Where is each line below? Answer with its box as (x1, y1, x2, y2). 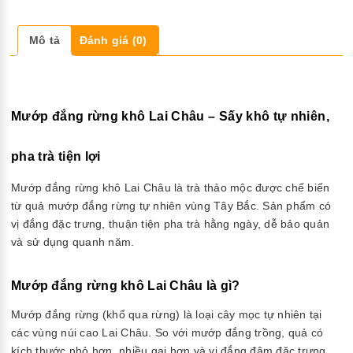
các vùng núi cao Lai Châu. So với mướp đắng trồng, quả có (11, 325, 324, 339)
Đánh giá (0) (79, 34, 147, 46)
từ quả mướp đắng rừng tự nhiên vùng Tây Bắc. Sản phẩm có (11, 199, 331, 212)
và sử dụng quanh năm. (11, 235, 135, 248)
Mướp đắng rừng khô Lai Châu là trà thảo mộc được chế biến (11, 180, 330, 194)
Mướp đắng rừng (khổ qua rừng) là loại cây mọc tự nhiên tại (11, 307, 322, 321)
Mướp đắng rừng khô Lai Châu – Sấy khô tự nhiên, (11, 109, 329, 123)
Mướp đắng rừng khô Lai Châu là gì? (11, 278, 240, 292)
